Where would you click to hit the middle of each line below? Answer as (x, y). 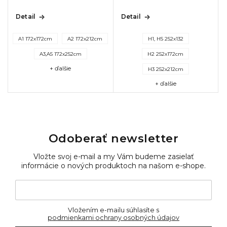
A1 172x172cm (35, 39)
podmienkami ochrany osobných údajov (113, 218)
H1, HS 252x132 (165, 39)
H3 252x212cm (165, 69)
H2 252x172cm (166, 54)
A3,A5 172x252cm (60, 54)
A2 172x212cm (85, 39)
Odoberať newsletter (113, 138)
